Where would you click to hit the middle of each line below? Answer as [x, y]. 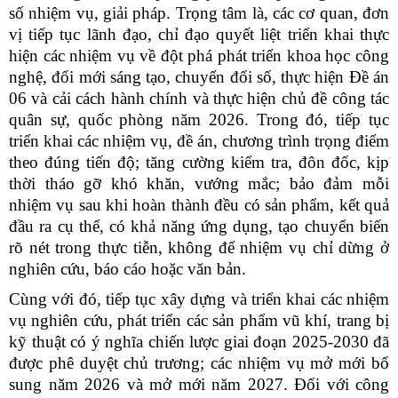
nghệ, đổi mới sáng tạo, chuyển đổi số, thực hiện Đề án [199, 76]
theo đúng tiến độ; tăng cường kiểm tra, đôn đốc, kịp [199, 162]
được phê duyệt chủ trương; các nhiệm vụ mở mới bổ [199, 362]
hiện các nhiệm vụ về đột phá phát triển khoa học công [199, 55]
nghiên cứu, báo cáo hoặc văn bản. [127, 268]
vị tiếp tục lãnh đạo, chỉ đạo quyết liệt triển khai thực [199, 34]
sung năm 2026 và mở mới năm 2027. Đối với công [199, 384]
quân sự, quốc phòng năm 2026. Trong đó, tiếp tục [199, 119]
